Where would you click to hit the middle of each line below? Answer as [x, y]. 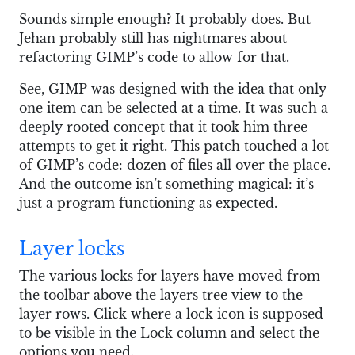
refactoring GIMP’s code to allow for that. [154, 57]
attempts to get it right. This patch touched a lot [174, 146]
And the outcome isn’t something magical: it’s [166, 184]
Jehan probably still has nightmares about [153, 38]
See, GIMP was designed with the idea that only [173, 89]
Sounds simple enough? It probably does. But [165, 19]
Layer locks [72, 249]
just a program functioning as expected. [148, 203]
